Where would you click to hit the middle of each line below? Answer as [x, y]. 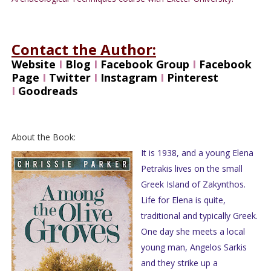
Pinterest [192, 78]
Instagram [129, 78]
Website [33, 64]
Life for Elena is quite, [183, 200]
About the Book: [43, 137]
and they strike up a [179, 263]
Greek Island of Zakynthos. [193, 184]
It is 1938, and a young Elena [197, 153]
